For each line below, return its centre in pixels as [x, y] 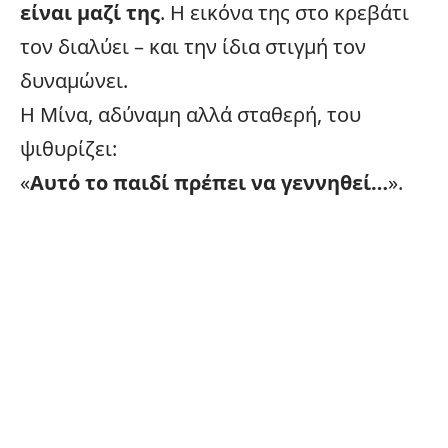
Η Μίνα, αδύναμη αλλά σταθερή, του [190, 114]
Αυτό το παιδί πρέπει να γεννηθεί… [209, 182]
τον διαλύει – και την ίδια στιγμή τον [193, 46]
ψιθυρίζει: [68, 148]
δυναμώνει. [74, 80]
